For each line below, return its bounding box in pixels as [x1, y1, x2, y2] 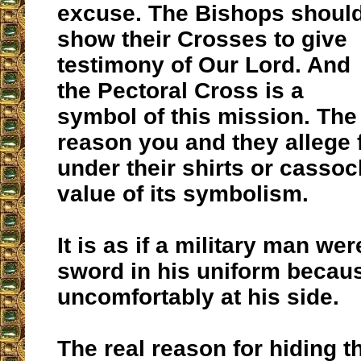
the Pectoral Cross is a [57, 78, 304, 104]
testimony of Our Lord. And [57, 52, 351, 78]
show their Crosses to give [57, 27, 347, 52]
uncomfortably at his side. [57, 284, 339, 310]
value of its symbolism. [57, 181, 309, 207]
